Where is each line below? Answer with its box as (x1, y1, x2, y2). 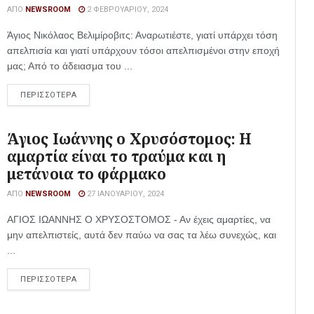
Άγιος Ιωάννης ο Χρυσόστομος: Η (7, 129, 252, 149)
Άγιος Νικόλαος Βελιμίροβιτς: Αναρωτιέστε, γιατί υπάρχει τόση (7, 29, 278, 41)
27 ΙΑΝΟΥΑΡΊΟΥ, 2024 (85, 189, 164, 198)
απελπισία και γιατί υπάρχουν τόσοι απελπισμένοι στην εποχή (7, 45, 280, 56)
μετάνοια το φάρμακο (7, 164, 166, 184)
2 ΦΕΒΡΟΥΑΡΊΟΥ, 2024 (85, 5, 168, 14)
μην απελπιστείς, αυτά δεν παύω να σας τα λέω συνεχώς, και (7, 229, 276, 240)
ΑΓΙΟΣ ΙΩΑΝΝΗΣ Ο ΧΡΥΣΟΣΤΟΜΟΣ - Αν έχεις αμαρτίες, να (7, 214, 271, 225)
